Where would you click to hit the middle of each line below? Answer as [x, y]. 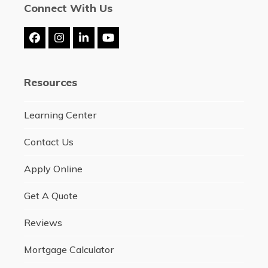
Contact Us [48, 142]
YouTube [129, 42]
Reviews [43, 223]
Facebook [58, 42]
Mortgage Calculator [68, 250]
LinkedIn [103, 42]
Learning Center [60, 115]
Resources [50, 83]
